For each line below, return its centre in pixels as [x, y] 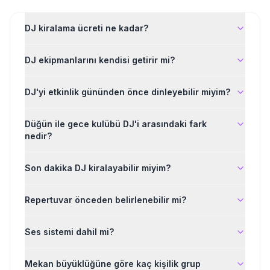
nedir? [38, 136]
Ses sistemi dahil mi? [69, 232]
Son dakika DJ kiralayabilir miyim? [98, 168]
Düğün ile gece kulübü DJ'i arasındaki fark [116, 124]
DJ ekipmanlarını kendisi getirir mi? [100, 60]
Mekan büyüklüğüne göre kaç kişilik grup [113, 264]
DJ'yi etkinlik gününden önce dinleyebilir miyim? [127, 92]
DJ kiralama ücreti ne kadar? [86, 28]
